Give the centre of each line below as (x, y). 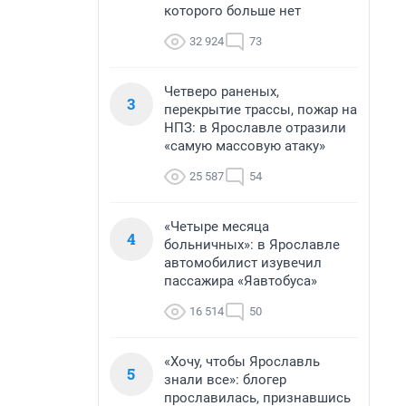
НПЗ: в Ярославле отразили (255, 128)
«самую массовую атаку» (245, 146)
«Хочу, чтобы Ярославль (242, 362)
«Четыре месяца (217, 227)
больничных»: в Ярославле (252, 245)
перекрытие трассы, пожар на (261, 110)
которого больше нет (232, 11)
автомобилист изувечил (243, 263)
